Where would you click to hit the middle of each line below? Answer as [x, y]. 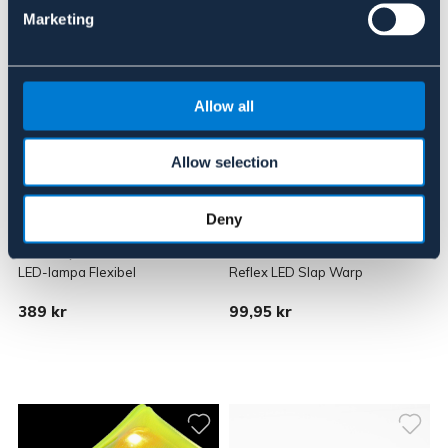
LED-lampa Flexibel [77, 272]
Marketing [58, 19]
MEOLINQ [46, 254]
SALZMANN [264, 254]
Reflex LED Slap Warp [296, 272]
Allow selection [224, 162]
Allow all [224, 105]
